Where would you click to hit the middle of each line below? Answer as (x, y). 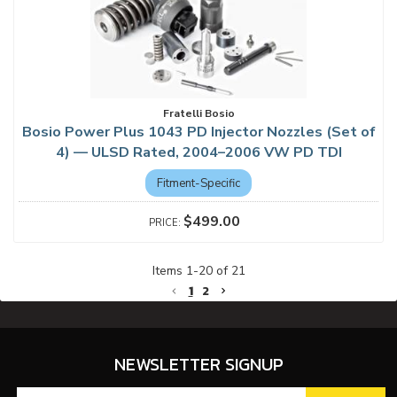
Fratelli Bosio (198, 113)
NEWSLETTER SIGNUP (198, 364)
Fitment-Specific (198, 183)
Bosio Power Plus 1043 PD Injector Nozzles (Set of (198, 132)
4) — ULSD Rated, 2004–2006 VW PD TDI (198, 152)
